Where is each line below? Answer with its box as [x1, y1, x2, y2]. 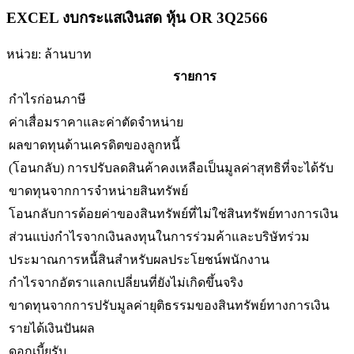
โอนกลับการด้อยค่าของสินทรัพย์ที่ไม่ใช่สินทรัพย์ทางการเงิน [9, 206, 338, 220]
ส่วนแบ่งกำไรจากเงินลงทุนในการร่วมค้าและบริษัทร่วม [9, 229, 310, 243]
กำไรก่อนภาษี [9, 92, 86, 106]
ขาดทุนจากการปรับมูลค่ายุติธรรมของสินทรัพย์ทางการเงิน [9, 298, 330, 312]
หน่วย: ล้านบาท [6, 47, 92, 61]
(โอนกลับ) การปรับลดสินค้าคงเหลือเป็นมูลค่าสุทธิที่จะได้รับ [9, 160, 333, 175]
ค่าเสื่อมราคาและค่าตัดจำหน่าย [9, 115, 183, 129]
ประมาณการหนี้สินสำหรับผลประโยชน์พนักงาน [9, 252, 269, 266]
